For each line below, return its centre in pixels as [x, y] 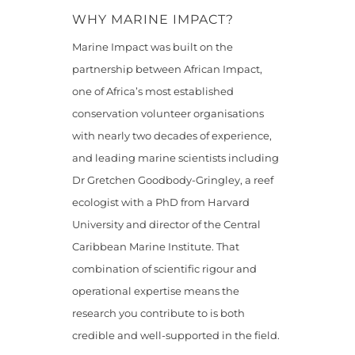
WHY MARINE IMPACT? [153, 19]
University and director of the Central [166, 224]
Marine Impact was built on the [152, 46]
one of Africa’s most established [153, 91]
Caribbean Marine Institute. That [155, 246]
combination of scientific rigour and [164, 268]
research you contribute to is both [158, 313]
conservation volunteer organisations [168, 113]
